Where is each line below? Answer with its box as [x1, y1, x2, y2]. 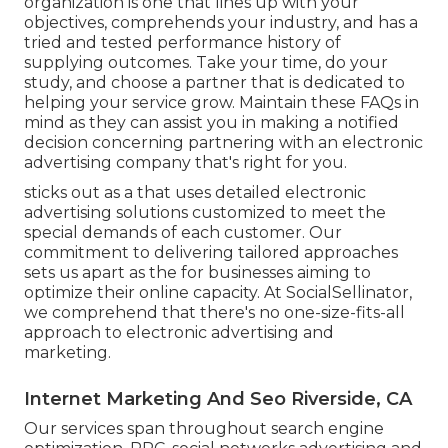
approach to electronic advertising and [24, 322, 334, 342]
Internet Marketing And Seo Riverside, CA [24, 387, 412, 410]
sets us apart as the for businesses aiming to [24, 262, 371, 282]
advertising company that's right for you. [24, 152, 347, 172]
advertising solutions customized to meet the [24, 202, 386, 222]
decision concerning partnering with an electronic [24, 132, 423, 152]
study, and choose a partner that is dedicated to [24, 72, 405, 92]
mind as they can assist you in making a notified [24, 112, 399, 132]
